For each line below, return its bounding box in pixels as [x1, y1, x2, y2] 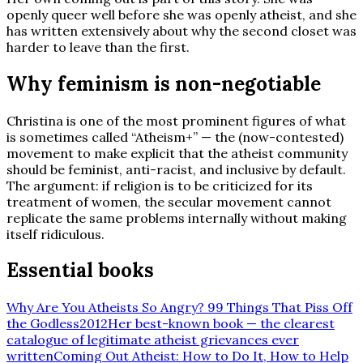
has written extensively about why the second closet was [6, 22, 357, 39]
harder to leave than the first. [6, 38, 190, 55]
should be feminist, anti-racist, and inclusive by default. [6, 160, 346, 177]
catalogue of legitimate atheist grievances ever [6, 331, 299, 348]
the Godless [6, 315, 79, 332]
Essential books [6, 258, 154, 284]
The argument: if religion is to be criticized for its [6, 177, 313, 194]
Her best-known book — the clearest [108, 315, 335, 332]
